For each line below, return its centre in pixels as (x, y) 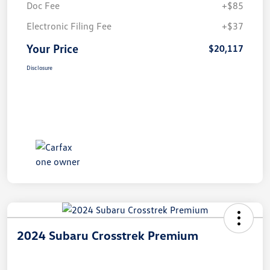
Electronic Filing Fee (69, 26)
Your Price (52, 48)
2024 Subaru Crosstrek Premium (108, 235)
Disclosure (39, 67)
